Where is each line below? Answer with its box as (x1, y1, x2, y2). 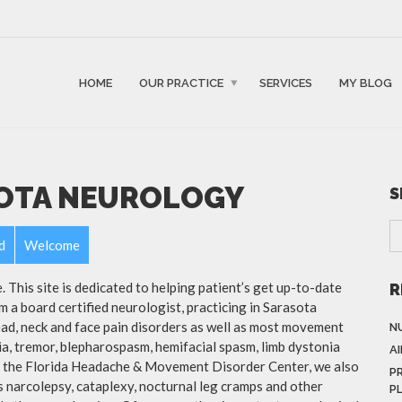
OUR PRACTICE (139, 75, 223, 90)
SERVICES (259, 75, 312, 90)
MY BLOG (339, 75, 392, 90)
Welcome (24, 236, 80, 253)
